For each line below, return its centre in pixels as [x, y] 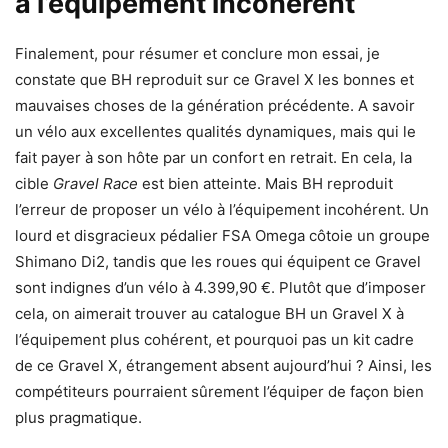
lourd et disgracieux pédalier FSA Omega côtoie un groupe [222, 235]
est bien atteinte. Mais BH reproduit [265, 183]
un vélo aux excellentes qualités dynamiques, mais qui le [215, 131]
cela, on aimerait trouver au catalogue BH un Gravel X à [209, 313]
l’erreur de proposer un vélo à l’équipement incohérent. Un [222, 209]
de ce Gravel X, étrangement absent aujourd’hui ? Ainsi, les [223, 365]
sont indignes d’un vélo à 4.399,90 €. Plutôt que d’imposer [220, 287]
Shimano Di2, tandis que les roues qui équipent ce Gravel [218, 261]
